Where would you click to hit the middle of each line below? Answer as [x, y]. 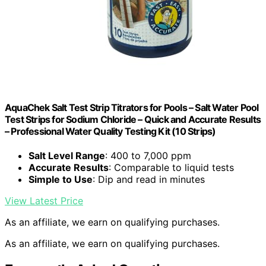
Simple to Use [61, 180]
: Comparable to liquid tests [171, 168]
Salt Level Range [67, 156]
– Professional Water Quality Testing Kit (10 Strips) [110, 132]
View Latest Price [44, 201]
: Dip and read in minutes [149, 180]
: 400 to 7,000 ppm [148, 156]
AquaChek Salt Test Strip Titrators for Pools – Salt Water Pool [132, 108]
